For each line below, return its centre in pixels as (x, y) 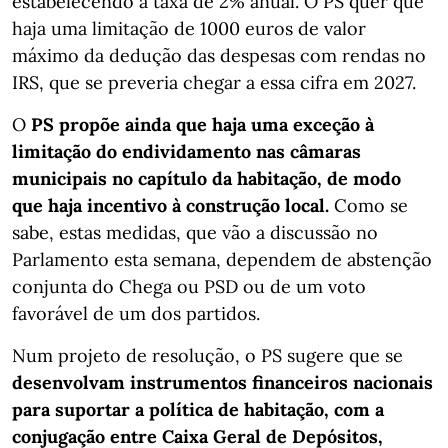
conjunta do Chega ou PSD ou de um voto (189, 286)
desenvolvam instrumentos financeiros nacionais (222, 382)
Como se (371, 205)
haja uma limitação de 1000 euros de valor (189, 28)
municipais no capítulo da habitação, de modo (206, 178)
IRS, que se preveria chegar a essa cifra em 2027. (214, 82)
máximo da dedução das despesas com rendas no (219, 55)
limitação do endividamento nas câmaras (186, 151)
